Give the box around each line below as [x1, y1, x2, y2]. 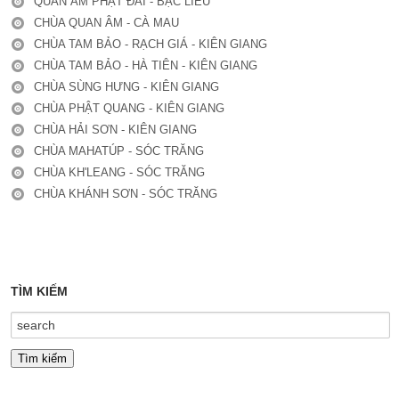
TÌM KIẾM [11, 283, 68, 298]
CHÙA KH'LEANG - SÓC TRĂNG [33, 165, 205, 179]
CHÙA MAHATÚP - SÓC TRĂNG [33, 143, 204, 158]
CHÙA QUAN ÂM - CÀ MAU [33, 15, 179, 29]
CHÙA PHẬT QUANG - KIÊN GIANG [33, 101, 224, 115]
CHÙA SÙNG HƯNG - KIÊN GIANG [33, 79, 219, 94]
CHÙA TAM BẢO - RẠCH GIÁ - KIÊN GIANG [33, 37, 267, 51]
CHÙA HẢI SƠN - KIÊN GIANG [33, 122, 197, 136]
